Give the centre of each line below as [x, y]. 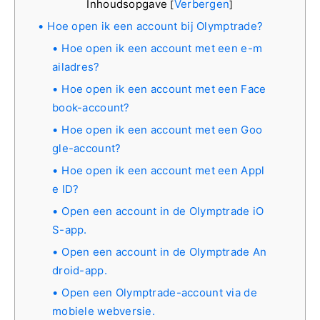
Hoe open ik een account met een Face [164, 89]
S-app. [70, 229]
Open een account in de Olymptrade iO [163, 211]
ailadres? [76, 66]
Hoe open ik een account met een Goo [162, 129]
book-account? [91, 107]
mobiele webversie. [104, 311]
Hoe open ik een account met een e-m [162, 48]
